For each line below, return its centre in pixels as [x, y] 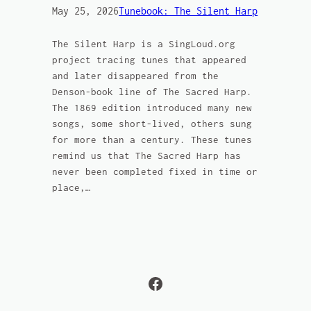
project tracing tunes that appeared [150, 60]
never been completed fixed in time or [155, 172]
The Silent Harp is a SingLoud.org [144, 44]
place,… [72, 188]
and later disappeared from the [136, 76]
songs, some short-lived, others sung [152, 124]
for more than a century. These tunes [152, 140]
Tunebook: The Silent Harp [188, 11]
